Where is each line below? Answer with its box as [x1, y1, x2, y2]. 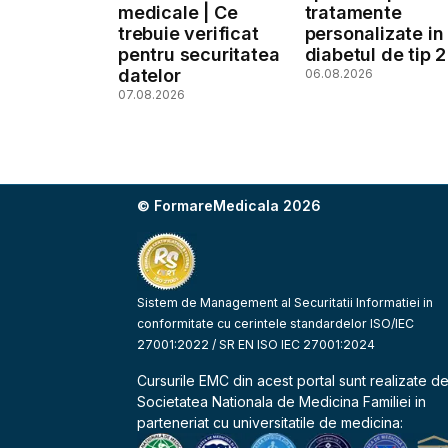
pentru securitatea [118, 43, 280, 65]
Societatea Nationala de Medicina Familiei [137, 392, 412, 410]
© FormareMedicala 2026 [137, 196, 322, 214]
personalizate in [304, 22, 444, 44]
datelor [118, 64, 181, 86]
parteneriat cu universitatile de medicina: [137, 413, 404, 431]
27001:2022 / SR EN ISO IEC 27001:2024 [137, 336, 376, 352]
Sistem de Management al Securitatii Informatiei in [137, 294, 434, 310]
